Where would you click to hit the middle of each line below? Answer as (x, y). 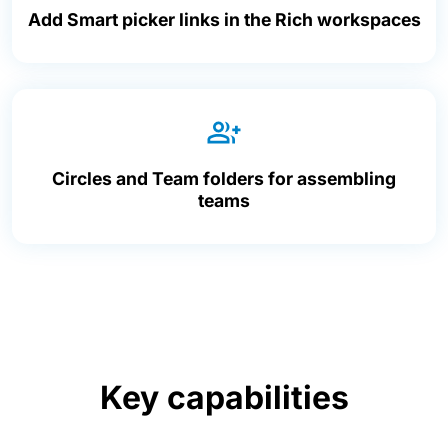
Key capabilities (224, 398)
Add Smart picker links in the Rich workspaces (224, 20)
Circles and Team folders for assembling (224, 179)
